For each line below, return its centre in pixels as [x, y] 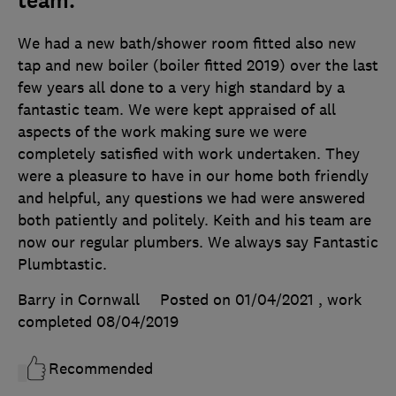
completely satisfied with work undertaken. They [189, 154]
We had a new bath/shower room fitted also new [187, 44]
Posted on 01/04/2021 [237, 300]
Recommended [101, 369]
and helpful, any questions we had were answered [191, 198]
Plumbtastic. [62, 265]
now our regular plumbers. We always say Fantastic [198, 243]
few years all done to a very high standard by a [181, 88]
